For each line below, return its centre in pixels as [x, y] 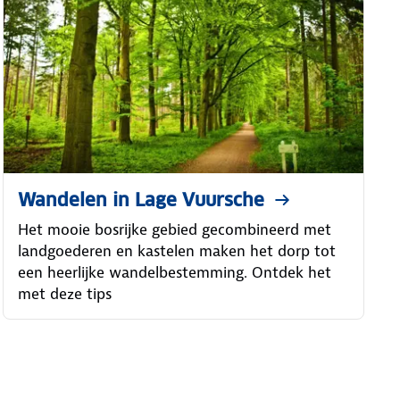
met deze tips [64, 294]
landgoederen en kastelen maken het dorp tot [176, 251]
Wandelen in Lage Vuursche [141, 200]
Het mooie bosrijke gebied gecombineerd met [174, 230]
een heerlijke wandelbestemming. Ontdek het [174, 273]
